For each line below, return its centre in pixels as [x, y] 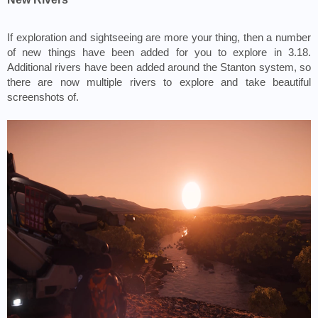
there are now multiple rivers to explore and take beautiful [159, 83]
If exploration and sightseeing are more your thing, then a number [159, 38]
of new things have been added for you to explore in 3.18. [159, 53]
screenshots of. [44, 98]
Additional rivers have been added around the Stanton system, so [159, 68]
